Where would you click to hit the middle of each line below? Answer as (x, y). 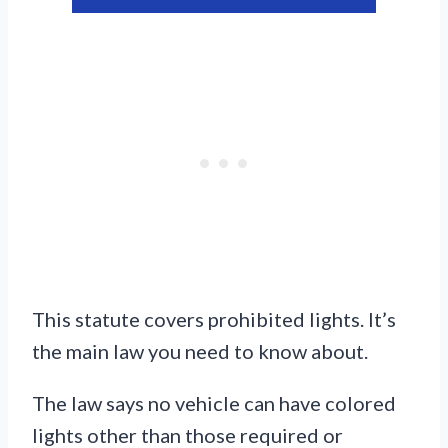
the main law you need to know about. (200, 350)
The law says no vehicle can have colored (214, 402)
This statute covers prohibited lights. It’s (214, 318)
